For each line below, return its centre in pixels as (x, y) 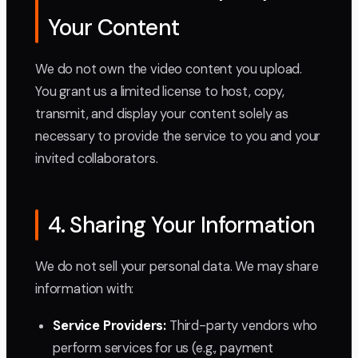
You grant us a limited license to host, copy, (160, 91)
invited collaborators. (97, 158)
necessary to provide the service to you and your (178, 136)
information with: (85, 288)
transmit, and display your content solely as (162, 113)
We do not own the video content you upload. (169, 69)
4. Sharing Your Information (182, 225)
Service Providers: (110, 325)
